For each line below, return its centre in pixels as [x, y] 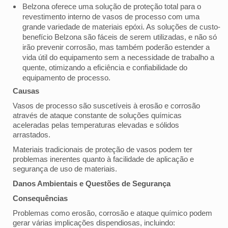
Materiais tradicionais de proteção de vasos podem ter [103, 149]
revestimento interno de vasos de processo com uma [111, 16]
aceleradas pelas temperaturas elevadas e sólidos [96, 125]
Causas [26, 91]
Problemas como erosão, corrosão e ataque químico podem [112, 213]
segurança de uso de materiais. [65, 168]
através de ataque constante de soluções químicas [97, 115]
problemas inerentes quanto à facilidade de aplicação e [103, 159]
